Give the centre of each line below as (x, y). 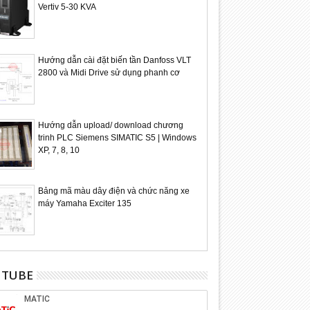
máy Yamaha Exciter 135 (84, 204)
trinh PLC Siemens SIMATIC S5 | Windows (117, 138)
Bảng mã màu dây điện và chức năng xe (113, 191)
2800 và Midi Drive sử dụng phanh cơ (109, 72)
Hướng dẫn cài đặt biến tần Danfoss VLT (114, 60)
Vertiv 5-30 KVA (67, 7)
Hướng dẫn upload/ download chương (110, 126)
